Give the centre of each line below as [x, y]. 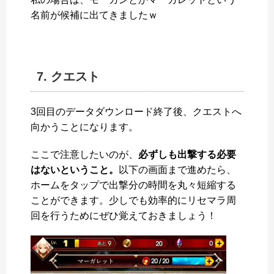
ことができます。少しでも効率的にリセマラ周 [133, 200]
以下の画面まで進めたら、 [177, 169]
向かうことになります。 [84, 127]
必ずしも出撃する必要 [187, 154]
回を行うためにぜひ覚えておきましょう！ [124, 215]
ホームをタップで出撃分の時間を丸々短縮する [133, 185]
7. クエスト [68, 76]
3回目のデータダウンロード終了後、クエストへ [136, 111]
